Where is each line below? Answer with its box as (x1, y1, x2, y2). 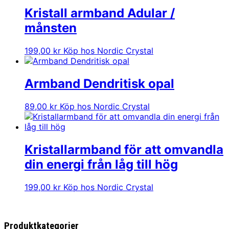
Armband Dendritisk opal (25, 76, 174, 91)
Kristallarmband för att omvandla (25, 142, 223, 157)
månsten (25, 20, 77, 36)
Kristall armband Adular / (25, 6, 175, 21)
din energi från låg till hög (25, 157, 178, 172)
